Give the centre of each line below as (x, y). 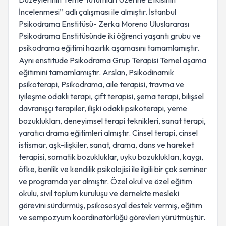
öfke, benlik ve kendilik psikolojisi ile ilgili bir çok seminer (113, 169)
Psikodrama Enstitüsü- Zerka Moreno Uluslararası (104, 24)
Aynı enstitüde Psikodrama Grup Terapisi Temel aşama (112, 60)
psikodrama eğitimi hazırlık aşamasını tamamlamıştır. (109, 48)
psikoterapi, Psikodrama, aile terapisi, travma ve (101, 84)
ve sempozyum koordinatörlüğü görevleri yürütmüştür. (112, 217)
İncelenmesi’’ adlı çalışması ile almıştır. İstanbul (97, 12)
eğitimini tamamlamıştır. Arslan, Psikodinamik (96, 72)
